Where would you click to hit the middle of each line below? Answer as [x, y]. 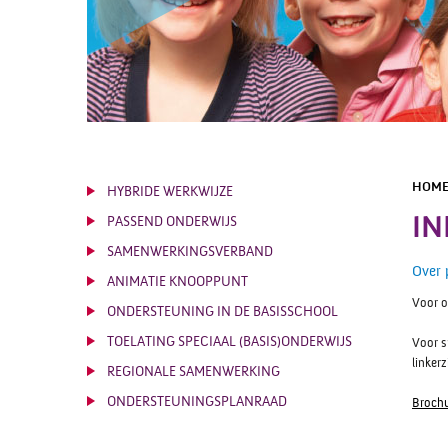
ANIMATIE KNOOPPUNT [177, 282]
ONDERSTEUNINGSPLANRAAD [197, 402]
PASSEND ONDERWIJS [172, 222]
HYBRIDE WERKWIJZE [170, 192]
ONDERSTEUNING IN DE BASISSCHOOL [222, 312]
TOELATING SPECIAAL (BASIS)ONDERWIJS [229, 342]
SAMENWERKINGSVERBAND [190, 252]
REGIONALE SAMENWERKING [193, 372]
